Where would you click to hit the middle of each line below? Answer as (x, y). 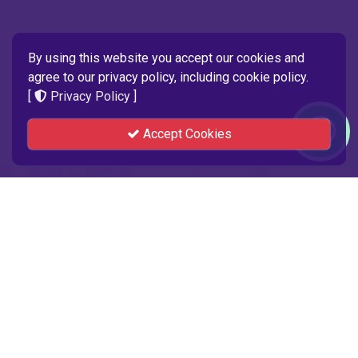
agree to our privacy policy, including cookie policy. (168, 77)
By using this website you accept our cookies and (166, 58)
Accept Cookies (185, 134)
